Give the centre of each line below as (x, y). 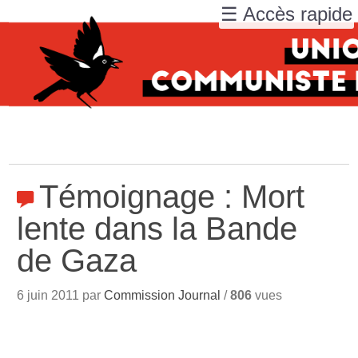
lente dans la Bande (157, 229)
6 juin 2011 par (61, 295)
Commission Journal (163, 295)
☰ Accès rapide (286, 14)
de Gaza (77, 261)
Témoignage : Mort (172, 197)
